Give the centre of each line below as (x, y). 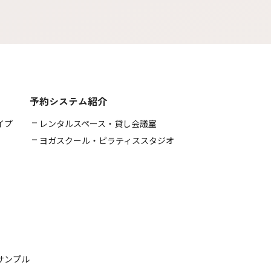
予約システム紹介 (68, 101)
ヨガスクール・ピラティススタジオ (107, 140)
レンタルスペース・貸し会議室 (98, 123)
